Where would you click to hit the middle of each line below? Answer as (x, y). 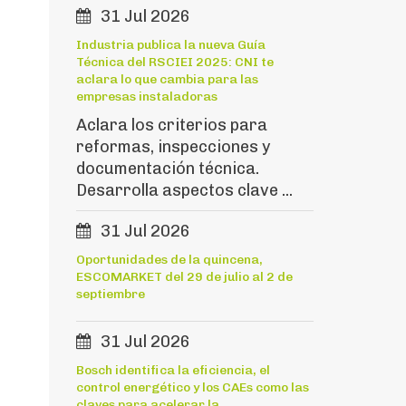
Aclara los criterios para (171, 125)
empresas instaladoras (146, 97)
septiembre (110, 294)
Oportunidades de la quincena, (169, 260)
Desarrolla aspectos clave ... (184, 190)
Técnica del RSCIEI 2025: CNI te (174, 62)
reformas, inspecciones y (173, 147)
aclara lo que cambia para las (167, 79)
